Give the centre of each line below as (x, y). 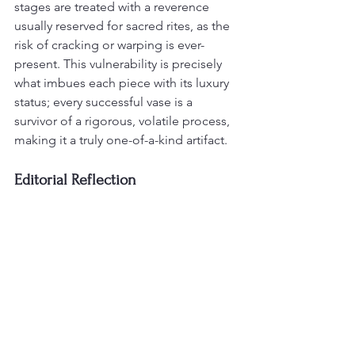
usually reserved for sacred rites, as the (124, 26)
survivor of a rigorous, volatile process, (124, 121)
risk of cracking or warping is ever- (109, 45)
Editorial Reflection (75, 180)
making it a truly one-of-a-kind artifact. (121, 140)
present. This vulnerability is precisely (120, 64)
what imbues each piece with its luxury (123, 83)
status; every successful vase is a (105, 102)
